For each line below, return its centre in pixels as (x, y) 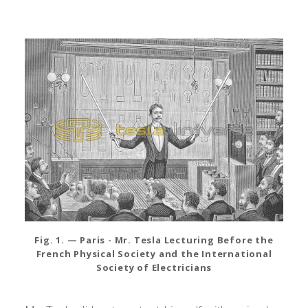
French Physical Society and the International (154, 253)
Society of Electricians (154, 267)
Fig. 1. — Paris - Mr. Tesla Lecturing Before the (154, 240)
